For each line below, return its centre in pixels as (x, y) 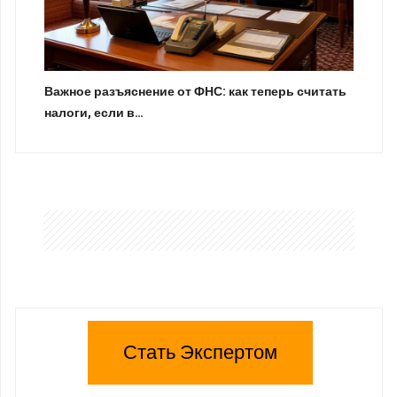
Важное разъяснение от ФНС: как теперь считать (195, 91)
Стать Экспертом (200, 352)
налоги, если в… (94, 113)
